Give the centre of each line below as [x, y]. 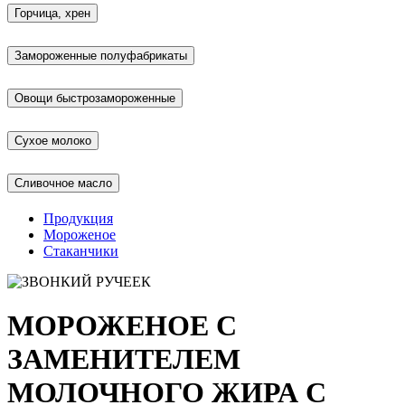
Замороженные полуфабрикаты [101, 56]
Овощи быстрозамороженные [95, 98]
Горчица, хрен [52, 14]
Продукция [78, 218]
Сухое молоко [53, 140]
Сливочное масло [63, 183]
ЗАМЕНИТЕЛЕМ [124, 359]
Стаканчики [81, 250]
